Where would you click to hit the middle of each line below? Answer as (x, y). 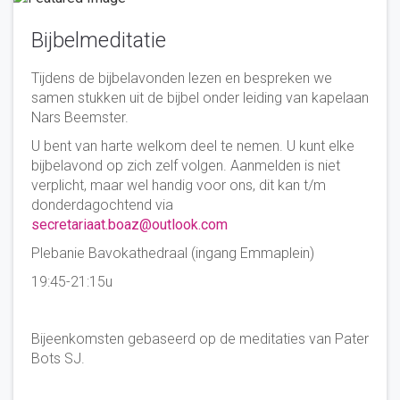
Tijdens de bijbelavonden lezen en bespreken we (182, 78)
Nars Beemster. (80, 117)
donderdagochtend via (102, 204)
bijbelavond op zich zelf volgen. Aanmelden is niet (186, 165)
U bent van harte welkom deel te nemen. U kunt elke (193, 146)
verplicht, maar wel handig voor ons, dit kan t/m (179, 185)
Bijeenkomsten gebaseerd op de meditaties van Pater (200, 338)
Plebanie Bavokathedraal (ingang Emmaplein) (173, 253)
